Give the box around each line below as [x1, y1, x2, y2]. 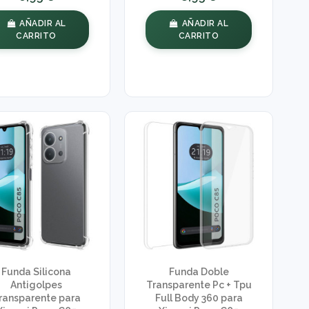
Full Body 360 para [154, 292, 243, 304]
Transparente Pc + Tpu [146, 279, 252, 291]
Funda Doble [168, 266, 229, 278]
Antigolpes [10, 279, 63, 291]
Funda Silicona [1, 266, 72, 278]
